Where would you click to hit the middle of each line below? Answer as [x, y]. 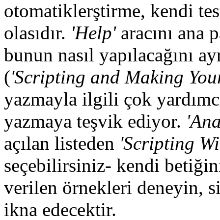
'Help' [93, 32]
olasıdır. [37, 32]
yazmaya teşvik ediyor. [95, 121]
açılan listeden [62, 143]
